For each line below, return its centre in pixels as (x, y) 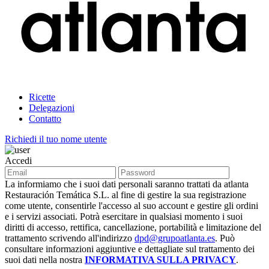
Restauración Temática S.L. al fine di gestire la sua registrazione (125, 195)
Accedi (18, 161)
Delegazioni (52, 108)
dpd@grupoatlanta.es (175, 238)
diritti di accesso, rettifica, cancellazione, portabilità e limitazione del (133, 228)
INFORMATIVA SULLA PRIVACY (160, 260)
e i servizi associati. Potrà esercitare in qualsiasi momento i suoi (124, 217)
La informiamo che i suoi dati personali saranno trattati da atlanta (127, 184)
